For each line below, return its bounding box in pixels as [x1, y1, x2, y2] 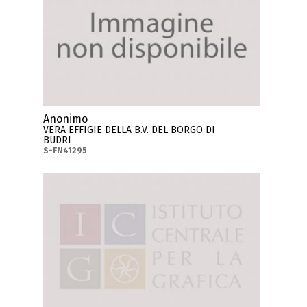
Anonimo [43, 112, 88, 126]
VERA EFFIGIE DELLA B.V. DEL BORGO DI [43, 124, 216, 136]
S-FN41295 [43, 146, 88, 156]
